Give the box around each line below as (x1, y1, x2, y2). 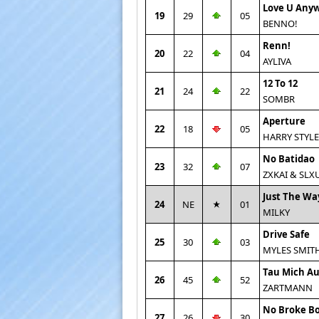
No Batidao (262, 152, 315, 165)
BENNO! (262, 17, 298, 30)
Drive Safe (262, 228, 310, 241)
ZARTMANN (262, 281, 313, 294)
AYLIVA (262, 55, 291, 68)
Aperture (262, 115, 305, 127)
